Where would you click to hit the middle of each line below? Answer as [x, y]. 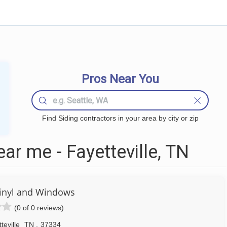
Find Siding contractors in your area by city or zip [120, 118]
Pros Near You [120, 79]
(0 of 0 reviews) [39, 208]
